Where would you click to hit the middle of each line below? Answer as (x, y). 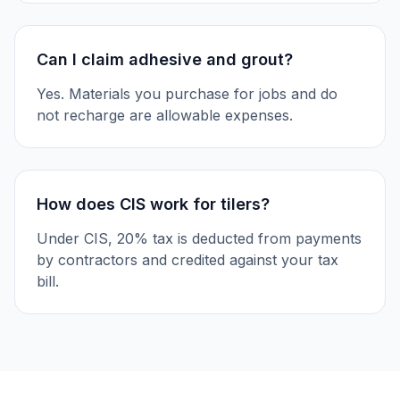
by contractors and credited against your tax (187, 260)
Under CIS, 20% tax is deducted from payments (199, 238)
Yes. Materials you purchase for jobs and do (187, 94)
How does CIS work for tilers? (153, 204)
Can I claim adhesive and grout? (165, 59)
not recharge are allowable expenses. (165, 115)
